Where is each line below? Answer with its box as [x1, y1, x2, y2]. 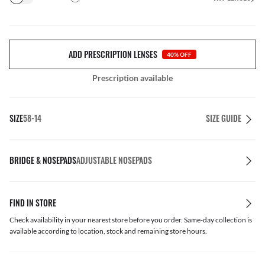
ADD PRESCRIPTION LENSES [69, 48, 157, 60]
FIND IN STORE [9, 196, 56, 209]
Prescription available [92, 73, 173, 83]
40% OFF [167, 51, 192, 58]
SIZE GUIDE [206, 112, 241, 124]
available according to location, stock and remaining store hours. [9, 227, 207, 235]
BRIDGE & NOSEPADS [9, 154, 76, 166]
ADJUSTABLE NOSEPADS [76, 154, 152, 166]
